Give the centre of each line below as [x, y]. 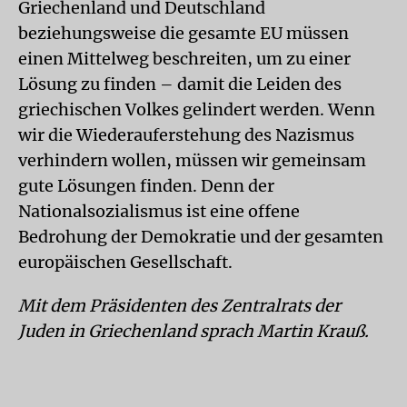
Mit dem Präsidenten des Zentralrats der [179, 306]
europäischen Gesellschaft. [125, 262]
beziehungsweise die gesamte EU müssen [184, 33]
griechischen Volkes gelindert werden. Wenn [197, 109]
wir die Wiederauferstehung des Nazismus [186, 135]
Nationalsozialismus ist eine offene [159, 211]
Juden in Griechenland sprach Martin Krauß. [194, 331]
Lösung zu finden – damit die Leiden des [180, 84]
